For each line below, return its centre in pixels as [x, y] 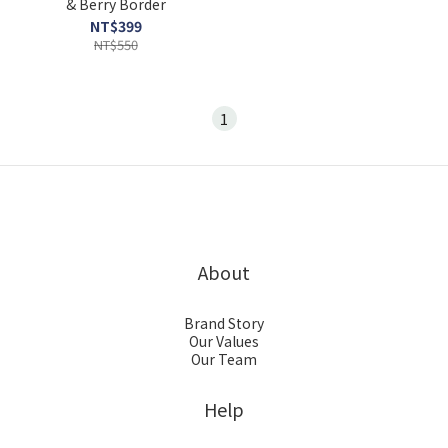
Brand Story [224, 323]
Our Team [224, 359]
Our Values [224, 341]
